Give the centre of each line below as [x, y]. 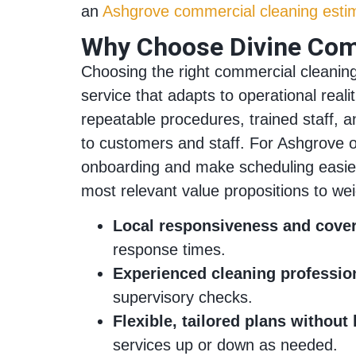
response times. [169, 250]
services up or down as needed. [225, 345]
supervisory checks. [183, 298]
